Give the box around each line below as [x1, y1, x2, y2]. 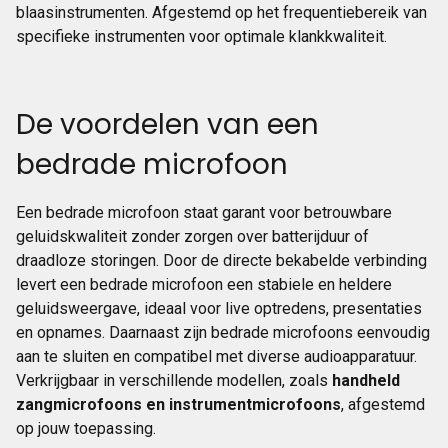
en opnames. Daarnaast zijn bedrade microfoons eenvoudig [16, 323, 430, 342]
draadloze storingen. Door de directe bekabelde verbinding [16, 251, 427, 270]
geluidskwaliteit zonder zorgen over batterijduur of [16, 227, 369, 246]
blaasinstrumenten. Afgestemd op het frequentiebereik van [16, 3, 427, 22]
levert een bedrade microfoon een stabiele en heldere [16, 275, 392, 294]
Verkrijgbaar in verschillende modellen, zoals [16, 371, 332, 390]
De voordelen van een [16, 105, 319, 144]
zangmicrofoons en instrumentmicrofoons [16, 395, 341, 414]
